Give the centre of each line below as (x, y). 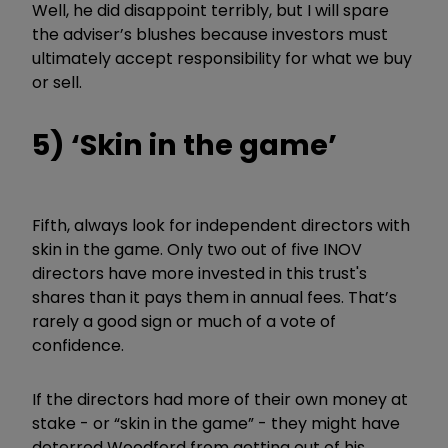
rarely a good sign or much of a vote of (184, 321)
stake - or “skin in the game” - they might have (216, 423)
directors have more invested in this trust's (199, 273)
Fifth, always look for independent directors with (221, 225)
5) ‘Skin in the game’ (184, 144)
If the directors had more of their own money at (220, 399)
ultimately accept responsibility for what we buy (222, 58)
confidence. (78, 345)
